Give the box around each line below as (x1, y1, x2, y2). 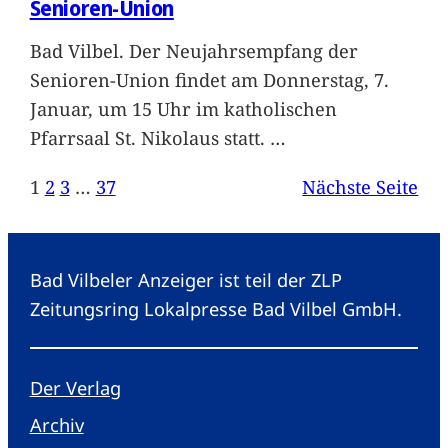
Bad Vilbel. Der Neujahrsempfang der (29, 38, 358, 64)
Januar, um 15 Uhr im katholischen (29, 96, 337, 122)
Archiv (29, 412, 84, 438)
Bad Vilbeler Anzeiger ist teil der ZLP (29, 267, 342, 293)
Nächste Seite (302, 174, 419, 200)
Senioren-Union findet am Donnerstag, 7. (29, 67, 389, 93)
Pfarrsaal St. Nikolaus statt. (29, 125, 270, 151)
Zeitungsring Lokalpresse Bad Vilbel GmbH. (29, 296, 402, 322)
